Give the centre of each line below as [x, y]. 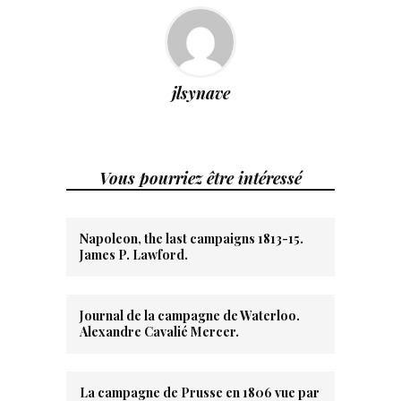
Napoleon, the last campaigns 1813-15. [192, 239]
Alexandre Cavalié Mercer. [159, 332]
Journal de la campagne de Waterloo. [190, 316]
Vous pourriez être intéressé [200, 179]
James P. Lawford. [134, 255]
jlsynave [200, 94]
